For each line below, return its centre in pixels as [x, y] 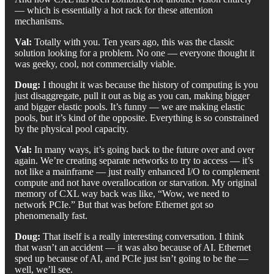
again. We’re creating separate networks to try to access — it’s [134, 160]
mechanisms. [39, 21]
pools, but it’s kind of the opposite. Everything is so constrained [137, 117]
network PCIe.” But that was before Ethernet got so [114, 204]
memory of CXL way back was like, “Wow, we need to [122, 193]
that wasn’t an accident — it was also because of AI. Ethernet [133, 247]
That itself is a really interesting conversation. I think [142, 236]
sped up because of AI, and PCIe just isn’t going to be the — [131, 258]
